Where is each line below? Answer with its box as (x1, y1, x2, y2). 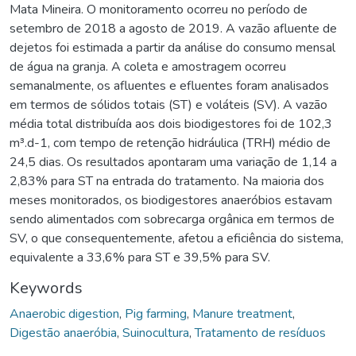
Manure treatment (192, 304, 292, 323)
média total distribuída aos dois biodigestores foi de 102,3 (10, 114, 332, 133)
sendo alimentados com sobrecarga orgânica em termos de (10, 210, 335, 228)
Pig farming (125, 304, 187, 323)
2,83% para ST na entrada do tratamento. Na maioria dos (10, 172, 324, 190)
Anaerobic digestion (10, 304, 119, 323)
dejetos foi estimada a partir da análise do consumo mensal (10, 38, 335, 56)
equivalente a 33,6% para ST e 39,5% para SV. (10, 248, 270, 266)
